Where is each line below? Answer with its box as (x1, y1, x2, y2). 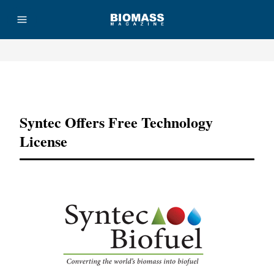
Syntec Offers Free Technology (20, 111, 213, 133)
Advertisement (114, 81, 160, 89)
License (20, 130, 67, 152)
